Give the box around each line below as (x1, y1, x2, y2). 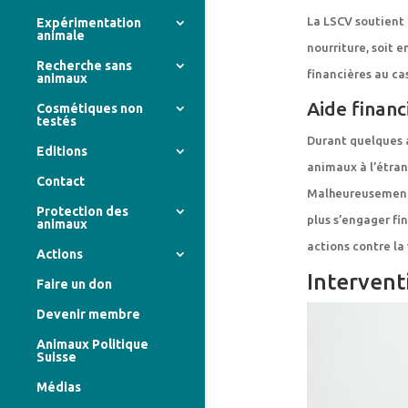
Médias (36, 380, 81, 395)
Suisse (36, 350, 76, 365)
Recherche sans (36, 58, 132, 74)
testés (36, 114, 76, 129)
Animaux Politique (36, 337, 148, 352)
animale (36, 28, 85, 44)
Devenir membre (36, 307, 140, 322)
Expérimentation (36, 15, 141, 31)
